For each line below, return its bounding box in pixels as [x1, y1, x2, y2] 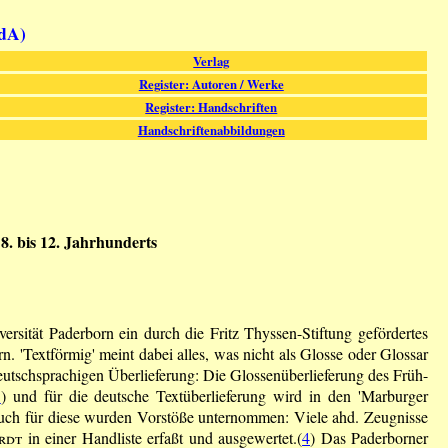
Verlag [193, 51, 230, 70]
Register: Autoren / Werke [138, 74, 284, 93]
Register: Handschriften [145, 97, 278, 116]
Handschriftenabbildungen [137, 120, 285, 139]
